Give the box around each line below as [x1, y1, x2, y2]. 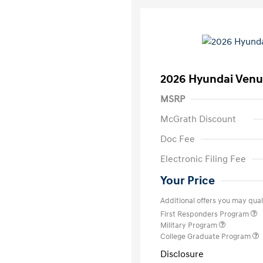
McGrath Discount [160, 113, 236, 125]
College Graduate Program [160, 232, 252, 241]
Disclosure [160, 248, 204, 260]
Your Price [160, 174, 215, 188]
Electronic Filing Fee [160, 153, 246, 165]
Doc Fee [160, 133, 195, 145]
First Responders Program [160, 210, 251, 219]
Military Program [160, 221, 219, 230]
